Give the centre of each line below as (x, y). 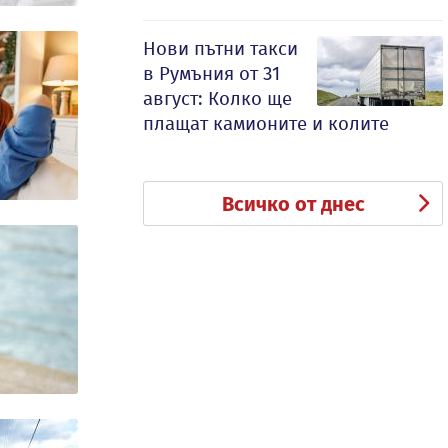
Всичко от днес (293, 204)
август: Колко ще (217, 98)
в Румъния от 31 (211, 73)
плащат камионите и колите (266, 123)
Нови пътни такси (220, 48)
